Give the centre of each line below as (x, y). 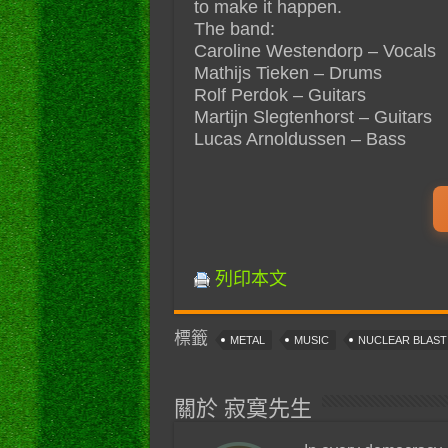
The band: (234, 28)
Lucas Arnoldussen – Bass (299, 138)
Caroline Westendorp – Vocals (314, 50)
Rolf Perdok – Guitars (279, 94)
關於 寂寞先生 (242, 408)
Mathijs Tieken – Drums (287, 72)
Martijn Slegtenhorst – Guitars (312, 116)
